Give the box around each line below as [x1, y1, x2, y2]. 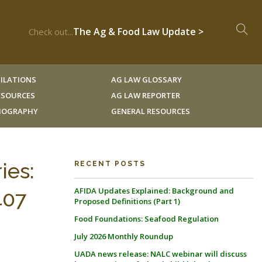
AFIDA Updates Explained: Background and [74, 185, 234, 196]
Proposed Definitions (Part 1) [74, 196, 180, 206]
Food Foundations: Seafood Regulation [74, 213, 219, 224]
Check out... [29, 26, 73, 37]
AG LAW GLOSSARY [111, 74, 182, 85]
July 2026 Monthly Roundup [74, 231, 173, 242]
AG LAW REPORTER [111, 90, 180, 101]
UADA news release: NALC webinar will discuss [74, 249, 247, 259]
